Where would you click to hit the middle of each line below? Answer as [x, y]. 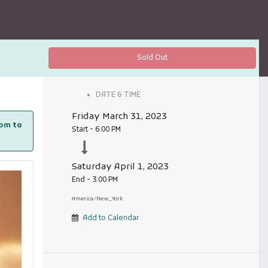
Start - [83, 130]
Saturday [92, 167]
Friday [86, 117]
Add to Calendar [110, 219]
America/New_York [97, 199]
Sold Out [152, 58]
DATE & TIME [118, 95]
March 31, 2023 [134, 117]
